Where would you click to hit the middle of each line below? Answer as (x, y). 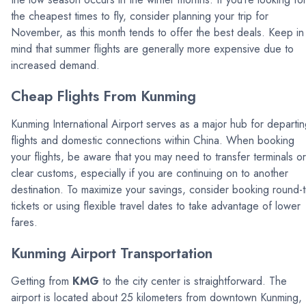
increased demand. (55, 65)
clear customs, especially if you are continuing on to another (150, 173)
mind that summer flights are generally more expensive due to (152, 48)
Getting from (42, 281)
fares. (24, 222)
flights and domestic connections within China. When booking (153, 140)
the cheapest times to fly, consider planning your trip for (140, 16)
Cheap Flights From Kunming (103, 96)
